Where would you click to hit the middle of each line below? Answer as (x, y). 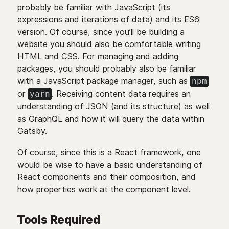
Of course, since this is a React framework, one (109, 152)
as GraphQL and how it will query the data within (111, 119)
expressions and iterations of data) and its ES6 (108, 19)
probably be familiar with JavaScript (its (94, 7)
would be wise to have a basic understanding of (110, 165)
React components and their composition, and (106, 177)
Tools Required (58, 220)
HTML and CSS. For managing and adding (98, 56)
